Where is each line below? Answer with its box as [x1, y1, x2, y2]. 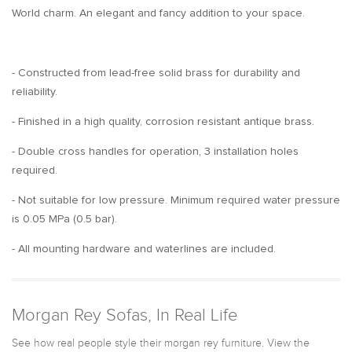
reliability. [12, 86, 57, 97]
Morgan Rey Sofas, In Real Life [12, 306, 237, 324]
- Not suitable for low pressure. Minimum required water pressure [12, 194, 340, 206]
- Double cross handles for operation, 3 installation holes [12, 145, 299, 157]
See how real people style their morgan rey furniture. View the [12, 337, 310, 349]
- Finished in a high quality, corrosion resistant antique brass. [12, 115, 314, 127]
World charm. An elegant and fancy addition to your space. [12, 7, 305, 19]
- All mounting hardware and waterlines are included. [12, 243, 276, 255]
